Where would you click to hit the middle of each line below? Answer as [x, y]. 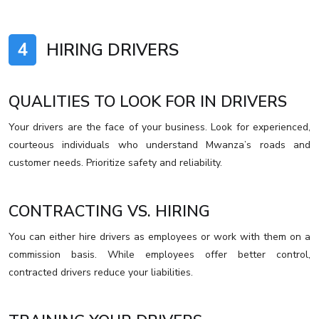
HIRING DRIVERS [110, 50]
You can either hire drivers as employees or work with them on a [159, 237]
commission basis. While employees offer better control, [159, 255]
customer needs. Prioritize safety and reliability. [115, 163]
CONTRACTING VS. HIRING [109, 212]
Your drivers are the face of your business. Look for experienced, [159, 127]
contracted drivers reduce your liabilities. [101, 273]
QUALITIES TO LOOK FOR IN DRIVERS [148, 102]
